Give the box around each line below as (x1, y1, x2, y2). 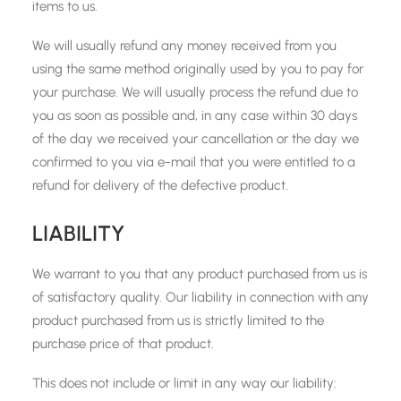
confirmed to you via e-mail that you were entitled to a (32, 154, 355, 170)
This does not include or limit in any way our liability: (32, 375, 337, 391)
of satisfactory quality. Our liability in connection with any (32, 289, 369, 305)
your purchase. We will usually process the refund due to (32, 84, 358, 100)
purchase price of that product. (32, 336, 214, 352)
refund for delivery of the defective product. (32, 177, 288, 193)
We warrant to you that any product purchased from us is (32, 266, 367, 282)
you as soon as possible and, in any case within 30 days (32, 107, 357, 124)
